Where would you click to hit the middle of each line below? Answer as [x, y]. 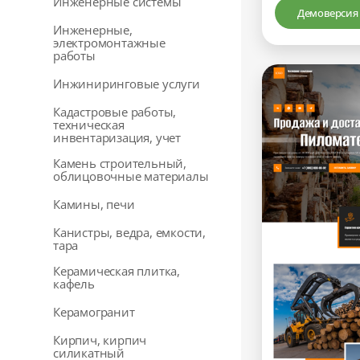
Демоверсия [328, 13]
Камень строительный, [120, 163]
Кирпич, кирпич [100, 340]
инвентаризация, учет [117, 137]
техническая [89, 125]
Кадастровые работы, [115, 112]
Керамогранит [94, 312]
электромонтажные [109, 43]
